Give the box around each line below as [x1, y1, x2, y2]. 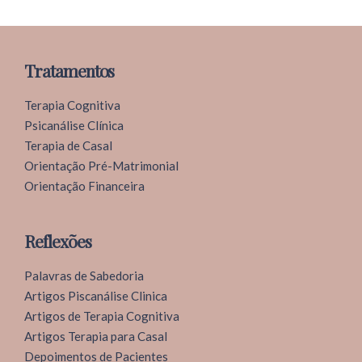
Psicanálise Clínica [24, 117, 124, 133]
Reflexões [24, 229, 91, 252]
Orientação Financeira [24, 178, 145, 193]
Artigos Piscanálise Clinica [24, 288, 167, 303]
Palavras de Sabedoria [24, 267, 144, 283]
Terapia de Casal [24, 137, 112, 153]
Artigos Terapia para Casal [24, 328, 167, 343]
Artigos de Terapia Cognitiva [24, 308, 179, 323]
